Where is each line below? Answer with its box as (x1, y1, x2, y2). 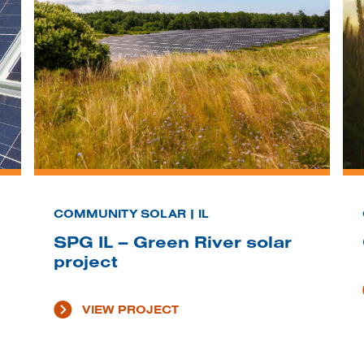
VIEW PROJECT (81, 302, 179, 318)
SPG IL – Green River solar (53, 232, 292, 253)
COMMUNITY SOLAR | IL (53, 206, 209, 222)
